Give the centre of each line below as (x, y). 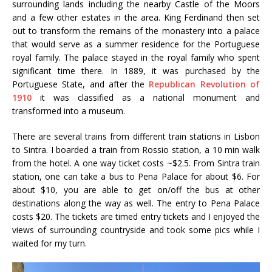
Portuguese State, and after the (81, 84)
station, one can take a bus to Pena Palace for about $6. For (136, 176)
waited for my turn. (49, 243)
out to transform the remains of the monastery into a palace (136, 30)
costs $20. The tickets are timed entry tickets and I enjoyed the (136, 216)
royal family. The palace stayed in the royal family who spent (136, 57)
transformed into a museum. (69, 110)
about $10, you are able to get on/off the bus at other (136, 189)
